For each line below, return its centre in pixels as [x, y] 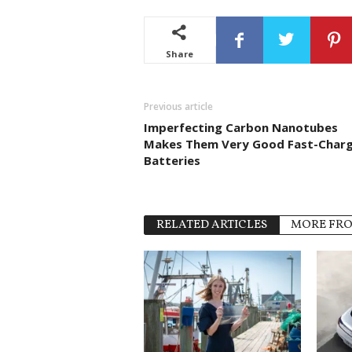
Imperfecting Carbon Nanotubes [240, 127]
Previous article [178, 106]
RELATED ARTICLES [211, 225]
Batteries [172, 160]
